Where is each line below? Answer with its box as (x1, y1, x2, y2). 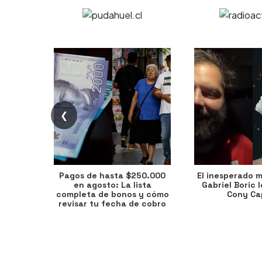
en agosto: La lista (73, 180, 151, 190)
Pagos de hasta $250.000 (59, 170, 166, 181)
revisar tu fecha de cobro (58, 198, 166, 209)
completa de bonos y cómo (56, 189, 169, 199)
